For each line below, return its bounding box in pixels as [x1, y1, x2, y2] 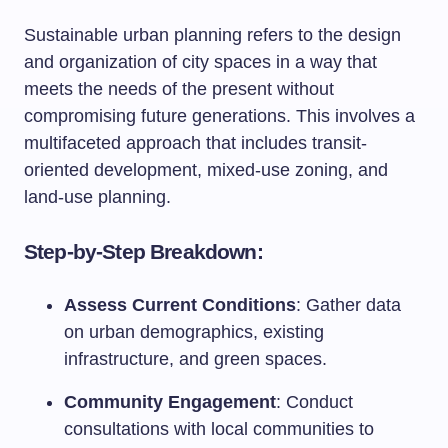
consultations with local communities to [64, 419, 374, 439]
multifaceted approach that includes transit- [24, 133, 367, 153]
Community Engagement [64, 392, 276, 412]
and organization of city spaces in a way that [24, 52, 377, 72]
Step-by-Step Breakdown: [24, 240, 263, 263]
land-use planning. [24, 187, 171, 207]
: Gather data [296, 295, 401, 315]
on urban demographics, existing [64, 322, 324, 342]
